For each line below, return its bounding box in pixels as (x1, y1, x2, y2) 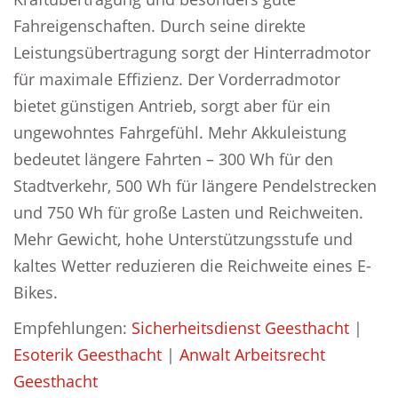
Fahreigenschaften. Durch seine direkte (13, 15, 306, 36)
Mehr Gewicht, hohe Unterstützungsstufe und (13, 228, 353, 250)
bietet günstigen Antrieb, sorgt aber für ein (13, 95, 330, 116)
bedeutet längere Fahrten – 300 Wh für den (13, 148, 333, 170)
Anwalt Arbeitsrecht (179, 344, 325, 365)
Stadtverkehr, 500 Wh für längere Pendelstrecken (13, 175, 377, 196)
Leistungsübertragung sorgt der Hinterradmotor (13, 42, 370, 63)
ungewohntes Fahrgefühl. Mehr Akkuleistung (13, 122, 346, 143)
